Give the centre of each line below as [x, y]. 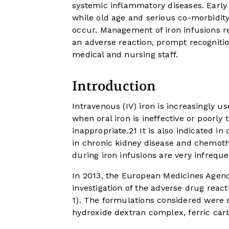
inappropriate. [100, 131]
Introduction [114, 86]
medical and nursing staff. [125, 55]
